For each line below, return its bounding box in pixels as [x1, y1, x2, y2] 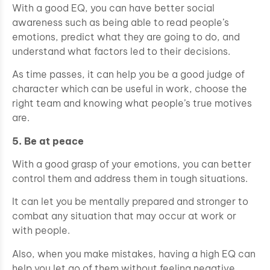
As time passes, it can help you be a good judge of [12, 68, 245, 81]
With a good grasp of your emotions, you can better [12, 158, 251, 171]
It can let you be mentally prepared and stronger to [12, 195, 248, 208]
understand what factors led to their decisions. [12, 45, 230, 57]
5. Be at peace [12, 134, 84, 147]
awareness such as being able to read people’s [12, 16, 229, 28]
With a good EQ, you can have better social [12, 1, 215, 14]
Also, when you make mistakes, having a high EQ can [12, 247, 256, 260]
